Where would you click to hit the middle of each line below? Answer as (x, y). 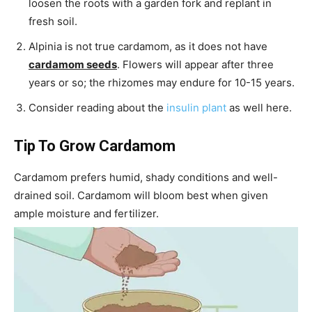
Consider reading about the (97, 107)
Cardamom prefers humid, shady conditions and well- (146, 177)
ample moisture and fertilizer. (86, 213)
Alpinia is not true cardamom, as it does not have (148, 46)
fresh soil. (53, 21)
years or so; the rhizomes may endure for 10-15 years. (162, 82)
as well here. (259, 107)
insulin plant (196, 107)
